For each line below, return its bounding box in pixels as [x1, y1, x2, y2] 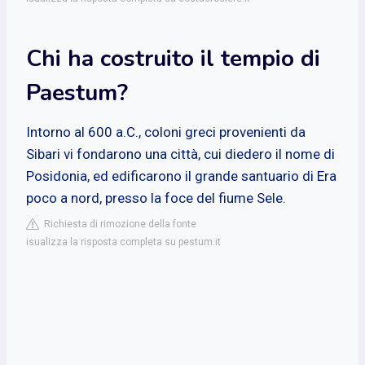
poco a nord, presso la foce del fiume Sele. [26, 189, 286, 206]
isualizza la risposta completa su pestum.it [26, 235, 221, 248]
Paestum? [26, 77, 128, 108]
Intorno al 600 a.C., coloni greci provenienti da [26, 123, 306, 140]
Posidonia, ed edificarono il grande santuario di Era [26, 167, 336, 184]
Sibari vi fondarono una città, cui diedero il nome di [26, 145, 335, 162]
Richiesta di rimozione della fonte [39, 218, 196, 230]
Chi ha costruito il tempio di [26, 42, 320, 74]
